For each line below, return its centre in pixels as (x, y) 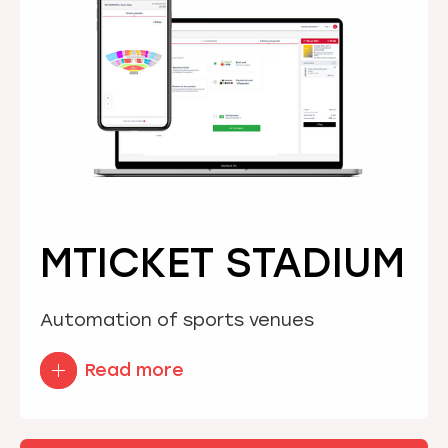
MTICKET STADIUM (222, 263)
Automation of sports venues (177, 320)
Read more (134, 370)
